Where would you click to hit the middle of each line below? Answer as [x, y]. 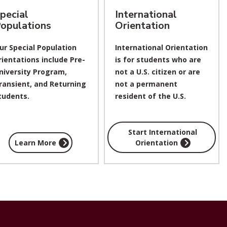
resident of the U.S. [150, 96]
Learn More [36, 143]
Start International [163, 132]
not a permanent [146, 84]
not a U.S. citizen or [151, 72]
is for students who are [158, 60]
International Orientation [161, 47]
